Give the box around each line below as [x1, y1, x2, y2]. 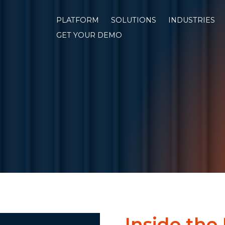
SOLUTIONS [111, 15, 156, 25]
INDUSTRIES [168, 15, 215, 25]
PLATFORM [56, 15, 99, 25]
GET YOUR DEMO [56, 30, 122, 40]
